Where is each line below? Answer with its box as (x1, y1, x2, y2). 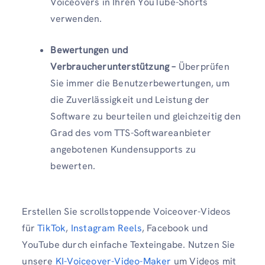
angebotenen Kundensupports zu (50, 143, 196, 156)
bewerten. (50, 160, 96, 173)
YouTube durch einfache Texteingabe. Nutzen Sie (22, 238, 235, 251)
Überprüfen (176, 60, 230, 73)
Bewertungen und (50, 44, 128, 57)
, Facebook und (141, 222, 208, 235)
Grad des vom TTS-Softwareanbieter (50, 127, 211, 140)
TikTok (37, 222, 66, 235)
